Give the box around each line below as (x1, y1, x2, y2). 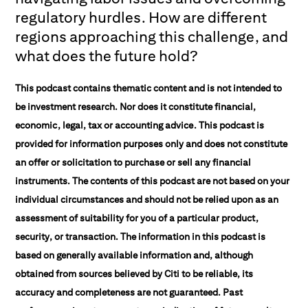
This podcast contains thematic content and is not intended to (15, 82, 283, 93)
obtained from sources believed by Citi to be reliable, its (15, 268, 254, 279)
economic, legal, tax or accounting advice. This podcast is (15, 120, 265, 131)
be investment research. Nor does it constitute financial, (15, 101, 256, 112)
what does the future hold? (15, 47, 199, 65)
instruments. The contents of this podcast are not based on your (15, 175, 290, 186)
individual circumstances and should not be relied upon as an (15, 194, 279, 205)
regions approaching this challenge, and (15, 27, 289, 45)
